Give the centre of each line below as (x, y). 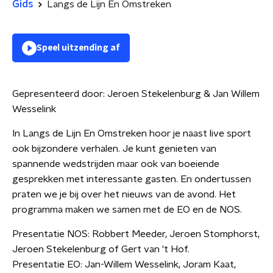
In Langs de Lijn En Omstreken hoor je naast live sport (132, 133)
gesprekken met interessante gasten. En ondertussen (132, 179)
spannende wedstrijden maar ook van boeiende (116, 164)
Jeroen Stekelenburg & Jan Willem (183, 94)
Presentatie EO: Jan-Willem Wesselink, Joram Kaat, (124, 264)
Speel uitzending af (78, 48)
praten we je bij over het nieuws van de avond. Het (124, 194)
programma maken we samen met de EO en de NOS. (127, 210)
